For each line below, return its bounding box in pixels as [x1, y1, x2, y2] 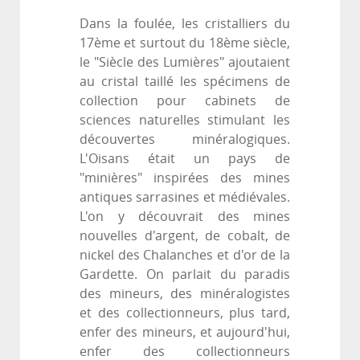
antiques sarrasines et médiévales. [80, 190, 290, 206]
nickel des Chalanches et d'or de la [80, 247, 290, 264]
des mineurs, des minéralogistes [80, 286, 290, 302]
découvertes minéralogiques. [80, 132, 290, 148]
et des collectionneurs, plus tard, [80, 305, 290, 321]
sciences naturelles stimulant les [80, 112, 290, 129]
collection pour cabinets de [80, 93, 290, 109]
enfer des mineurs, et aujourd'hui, [80, 325, 290, 341]
